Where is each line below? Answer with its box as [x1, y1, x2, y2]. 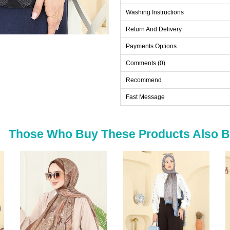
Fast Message [126, 93, 165, 101]
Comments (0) [126, 60, 165, 67]
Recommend [126, 76, 162, 84]
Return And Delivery [126, 26, 182, 33]
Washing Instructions [126, 9, 184, 16]
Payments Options [126, 43, 177, 50]
